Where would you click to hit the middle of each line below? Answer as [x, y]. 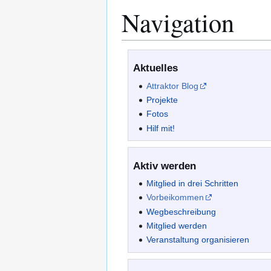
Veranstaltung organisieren [198, 240]
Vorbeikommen [175, 198]
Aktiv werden [165, 166]
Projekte [162, 100]
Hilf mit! [161, 128]
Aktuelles [155, 68]
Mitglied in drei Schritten [193, 183]
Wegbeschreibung [181, 211]
